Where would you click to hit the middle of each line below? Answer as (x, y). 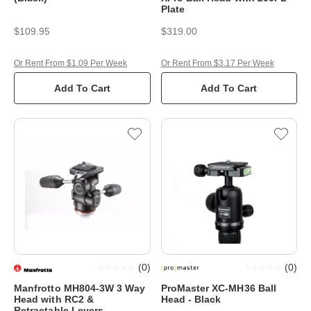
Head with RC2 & (54, 299)
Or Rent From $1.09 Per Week (70, 63)
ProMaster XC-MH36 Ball (219, 288)
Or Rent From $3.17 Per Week (217, 63)
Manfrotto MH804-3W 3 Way (79, 288)
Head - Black (191, 299)
